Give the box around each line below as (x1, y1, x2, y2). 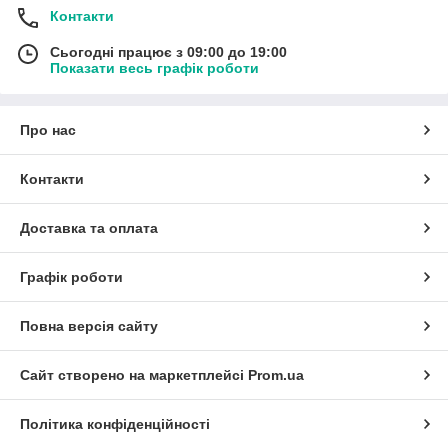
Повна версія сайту (20, 318, 158, 335)
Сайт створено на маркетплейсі (20, 367, 248, 384)
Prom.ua (248, 367, 304, 384)
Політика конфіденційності (20, 416, 210, 433)
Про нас (20, 122, 76, 139)
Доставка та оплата (20, 220, 158, 237)
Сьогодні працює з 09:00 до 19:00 (50, 44, 287, 61)
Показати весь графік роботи (50, 60, 259, 77)
